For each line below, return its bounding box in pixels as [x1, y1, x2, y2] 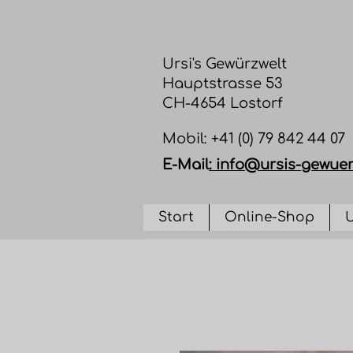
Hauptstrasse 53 [162, 76, 283, 91]
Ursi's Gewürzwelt [162, 56, 287, 72]
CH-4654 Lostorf [162, 95, 283, 111]
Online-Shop [225, 210, 314, 225]
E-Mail [162, 157, 209, 173]
